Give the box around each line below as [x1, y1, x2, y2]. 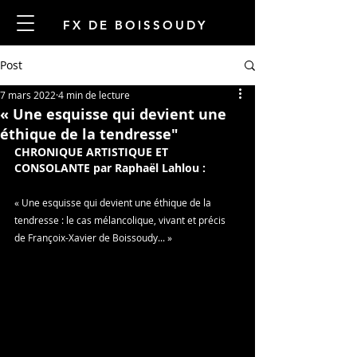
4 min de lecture [58, 88, 130, 101]
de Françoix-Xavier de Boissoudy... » [14, 231, 172, 244]
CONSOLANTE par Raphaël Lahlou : [14, 160, 209, 175]
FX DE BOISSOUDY [46, 18, 207, 33]
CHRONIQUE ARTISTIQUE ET [14, 144, 171, 159]
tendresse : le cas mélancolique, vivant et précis [14, 214, 228, 226]
